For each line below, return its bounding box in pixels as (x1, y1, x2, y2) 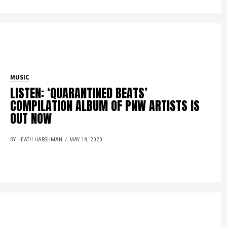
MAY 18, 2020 (69, 136, 103, 143)
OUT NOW (10, 109, 52, 128)
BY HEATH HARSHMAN (10, 136, 63, 143)
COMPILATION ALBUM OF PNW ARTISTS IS (10, 96, 200, 115)
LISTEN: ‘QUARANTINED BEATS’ (10, 84, 148, 102)
